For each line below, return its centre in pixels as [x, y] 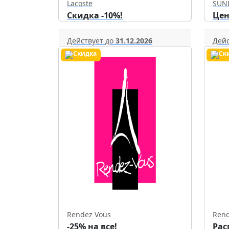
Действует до [91, 41]
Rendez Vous [89, 215]
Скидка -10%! [95, 15]
